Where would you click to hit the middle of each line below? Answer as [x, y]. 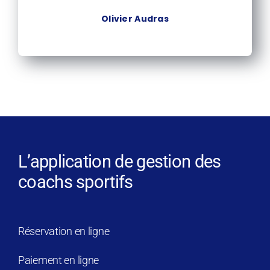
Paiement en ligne [58, 260]
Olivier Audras [135, 19]
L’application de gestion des [119, 162]
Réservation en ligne [64, 231]
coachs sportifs [75, 182]
